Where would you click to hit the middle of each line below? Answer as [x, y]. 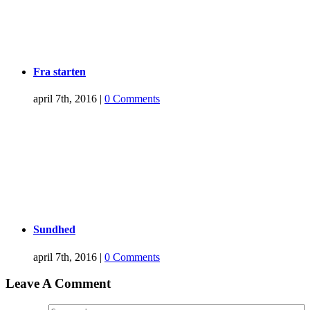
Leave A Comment [58, 284]
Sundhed [54, 230]
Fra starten [60, 71]
